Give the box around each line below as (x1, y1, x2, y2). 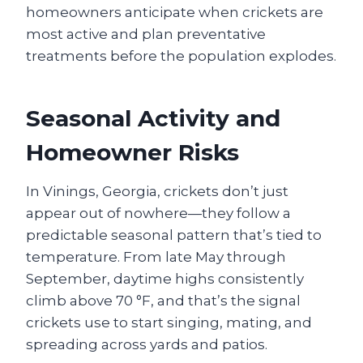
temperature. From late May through (26, 249, 286, 265)
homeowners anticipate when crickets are (26, 4, 323, 20)
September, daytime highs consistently (26, 271, 304, 287)
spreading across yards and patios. (26, 336, 267, 352)
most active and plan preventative (26, 26, 266, 42)
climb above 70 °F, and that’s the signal (26, 293, 301, 309)
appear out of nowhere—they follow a (26, 205, 291, 221)
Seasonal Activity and (26, 105, 280, 132)
